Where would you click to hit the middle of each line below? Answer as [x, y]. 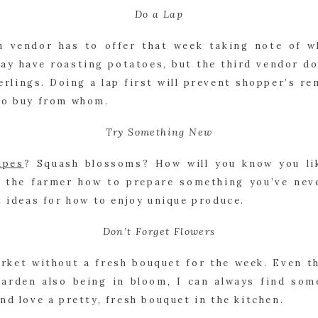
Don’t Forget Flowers [159, 231]
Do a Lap [159, 14]
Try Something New [159, 132]
